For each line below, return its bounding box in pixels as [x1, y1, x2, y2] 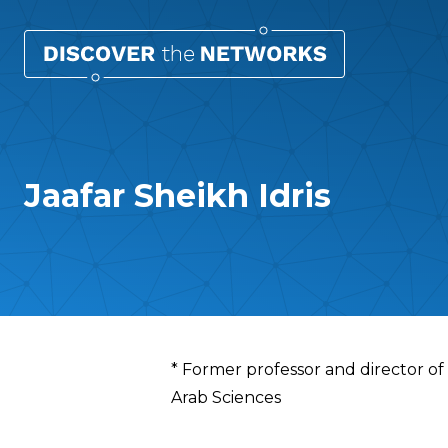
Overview [170, 355, 310, 389]
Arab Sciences [171, 388, 281, 407]
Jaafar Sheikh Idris [24, 176, 331, 215]
